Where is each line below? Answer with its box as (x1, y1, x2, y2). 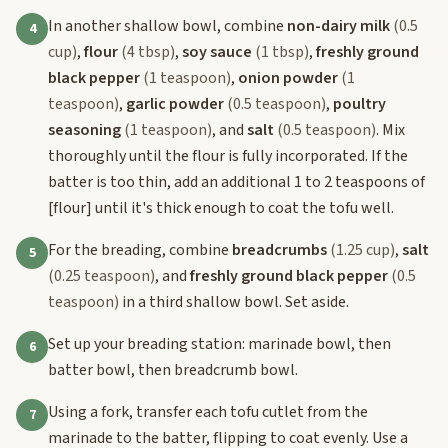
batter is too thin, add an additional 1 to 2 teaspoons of (48, 170, 425, 193)
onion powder (238, 66, 338, 89)
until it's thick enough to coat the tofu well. (92, 196, 394, 219)
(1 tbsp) (255, 40, 309, 63)
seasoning (48, 118, 121, 141)
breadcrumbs (232, 238, 327, 261)
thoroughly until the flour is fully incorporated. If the (48, 144, 408, 167)
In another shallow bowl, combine (48, 14, 287, 37)
